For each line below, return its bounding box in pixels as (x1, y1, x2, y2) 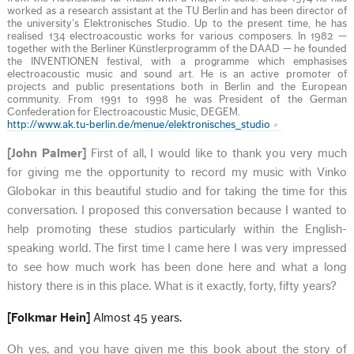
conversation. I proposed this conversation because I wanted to (7, 203, 347, 217)
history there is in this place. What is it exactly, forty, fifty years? (7, 279, 337, 292)
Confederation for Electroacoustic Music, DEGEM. (7, 106, 241, 118)
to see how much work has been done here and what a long (7, 260, 347, 273)
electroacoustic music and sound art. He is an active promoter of (7, 68, 347, 80)
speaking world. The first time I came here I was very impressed (7, 241, 347, 254)
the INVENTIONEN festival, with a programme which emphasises (7, 55, 347, 67)
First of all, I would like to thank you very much (85, 146, 347, 160)
